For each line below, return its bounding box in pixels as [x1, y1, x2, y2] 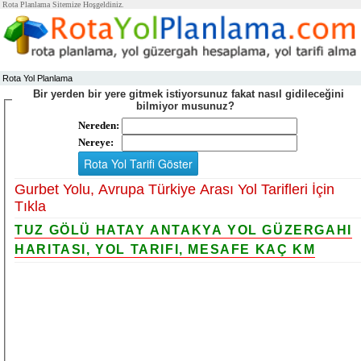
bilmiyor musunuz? [135, 100, 241, 112]
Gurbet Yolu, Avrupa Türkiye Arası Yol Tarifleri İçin [15, 180, 335, 197]
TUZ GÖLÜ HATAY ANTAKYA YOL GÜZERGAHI [15, 222, 352, 237]
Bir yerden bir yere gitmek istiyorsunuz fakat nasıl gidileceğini [32, 88, 344, 100]
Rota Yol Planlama [2, 73, 73, 83]
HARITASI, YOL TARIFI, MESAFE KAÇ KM [15, 242, 316, 256]
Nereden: [78, 118, 120, 131]
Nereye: [78, 135, 114, 148]
